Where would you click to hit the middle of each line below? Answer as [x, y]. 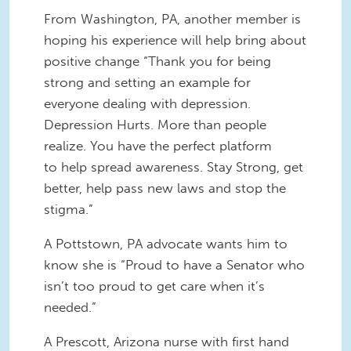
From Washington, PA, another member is [172, 19]
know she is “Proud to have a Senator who [174, 264]
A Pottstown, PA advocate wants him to [166, 243]
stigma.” [69, 210]
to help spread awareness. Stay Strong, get [174, 167]
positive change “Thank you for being [157, 62]
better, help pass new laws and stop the [165, 188]
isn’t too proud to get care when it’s [154, 286]
